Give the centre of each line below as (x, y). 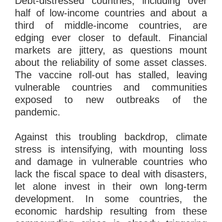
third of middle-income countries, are (111, 26)
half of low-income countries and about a (111, 13)
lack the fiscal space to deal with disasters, (111, 174)
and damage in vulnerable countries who (111, 162)
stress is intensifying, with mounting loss (111, 149)
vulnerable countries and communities (111, 87)
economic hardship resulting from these (111, 211)
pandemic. (38, 112)
